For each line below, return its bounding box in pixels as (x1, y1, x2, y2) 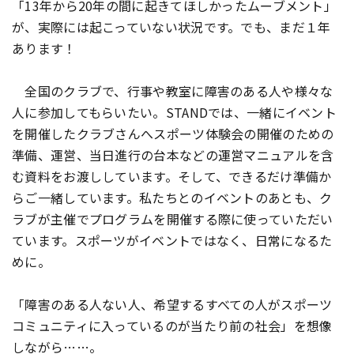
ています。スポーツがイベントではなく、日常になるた (12, 231, 333, 250)
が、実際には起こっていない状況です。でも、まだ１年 (12, 17, 331, 36)
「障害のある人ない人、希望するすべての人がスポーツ (12, 295, 333, 314)
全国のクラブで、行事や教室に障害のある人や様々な (12, 81, 333, 100)
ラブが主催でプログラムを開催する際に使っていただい (12, 209, 333, 228)
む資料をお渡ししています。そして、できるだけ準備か (12, 167, 332, 186)
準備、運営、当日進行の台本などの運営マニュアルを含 (12, 145, 334, 164)
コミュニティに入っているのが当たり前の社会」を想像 (12, 316, 333, 335)
